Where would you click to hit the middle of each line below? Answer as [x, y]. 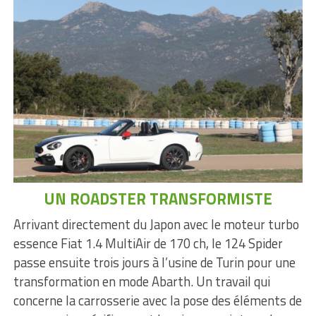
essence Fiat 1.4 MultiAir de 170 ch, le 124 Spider [148, 243]
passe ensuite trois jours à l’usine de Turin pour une [154, 262]
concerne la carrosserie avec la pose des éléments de [157, 300]
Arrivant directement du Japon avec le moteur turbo [156, 224]
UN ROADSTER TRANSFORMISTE [158, 199]
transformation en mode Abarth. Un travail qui [141, 281]
